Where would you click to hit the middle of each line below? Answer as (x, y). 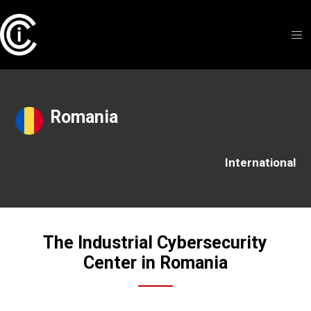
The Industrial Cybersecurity (155, 243)
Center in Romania (155, 263)
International (260, 162)
